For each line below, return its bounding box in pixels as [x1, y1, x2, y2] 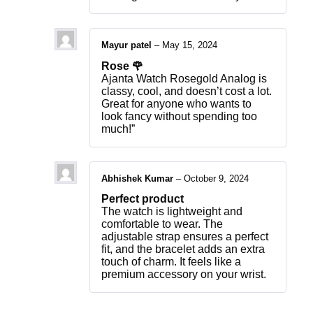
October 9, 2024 [184, 173, 249, 184]
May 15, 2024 [162, 40, 217, 51]
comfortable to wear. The [101, 217, 223, 230]
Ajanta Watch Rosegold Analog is [101, 72, 267, 85]
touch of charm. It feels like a [101, 255, 241, 268]
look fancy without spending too [101, 110, 257, 122]
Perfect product [101, 192, 184, 205]
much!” [101, 122, 135, 135]
